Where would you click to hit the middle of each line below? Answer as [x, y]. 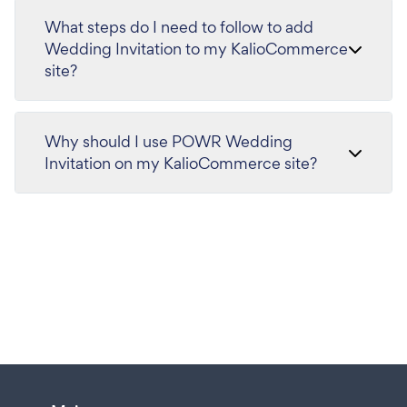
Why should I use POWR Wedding [169, 141]
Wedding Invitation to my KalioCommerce [196, 49]
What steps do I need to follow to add [179, 27]
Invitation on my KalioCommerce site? [181, 163]
